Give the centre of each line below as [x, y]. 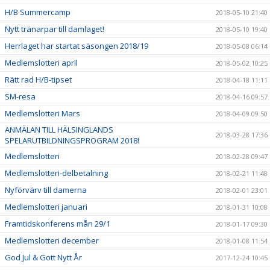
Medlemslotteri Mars [42, 114]
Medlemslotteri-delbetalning [56, 173]
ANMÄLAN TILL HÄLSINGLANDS [59, 130]
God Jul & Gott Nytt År [43, 258]
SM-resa [20, 97]
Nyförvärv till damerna [46, 190]
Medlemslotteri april [41, 63]
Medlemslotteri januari [46, 207]
